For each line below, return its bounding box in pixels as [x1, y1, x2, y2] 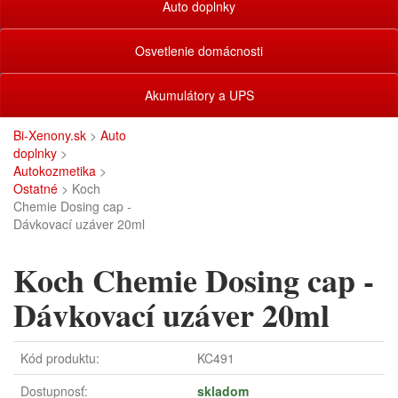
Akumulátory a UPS [144, 86, 254, 104]
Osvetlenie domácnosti [135, 42, 263, 60]
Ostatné [13, 179, 58, 197]
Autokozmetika [13, 162, 96, 179]
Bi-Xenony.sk [13, 126, 86, 144]
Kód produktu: [20, 349, 99, 367]
